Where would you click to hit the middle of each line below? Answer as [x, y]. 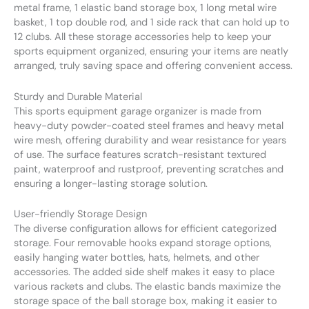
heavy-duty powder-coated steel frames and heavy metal [149, 126]
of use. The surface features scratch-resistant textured [140, 154]
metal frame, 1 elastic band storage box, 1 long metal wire [145, 8]
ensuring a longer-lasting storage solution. [111, 183]
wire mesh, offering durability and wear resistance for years [150, 140]
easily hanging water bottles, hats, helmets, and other [137, 258]
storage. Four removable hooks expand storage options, [143, 243]
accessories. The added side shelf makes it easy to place [144, 272]
